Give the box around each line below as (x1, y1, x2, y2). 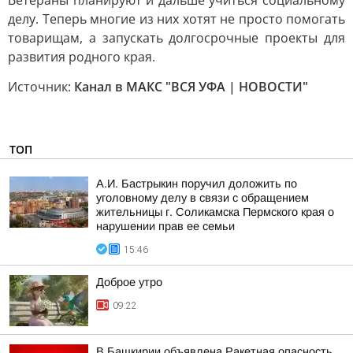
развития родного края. (8, 48, 155, 65)
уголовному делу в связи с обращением (96, 191, 309, 204)
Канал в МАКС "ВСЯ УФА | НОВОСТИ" (74, 78, 308, 95)
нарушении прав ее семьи (96, 220, 235, 232)
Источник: (8, 78, 74, 95)
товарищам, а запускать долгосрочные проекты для (8, 29, 345, 46)
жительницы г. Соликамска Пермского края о (96, 206, 334, 218)
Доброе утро (96, 276, 162, 288)
